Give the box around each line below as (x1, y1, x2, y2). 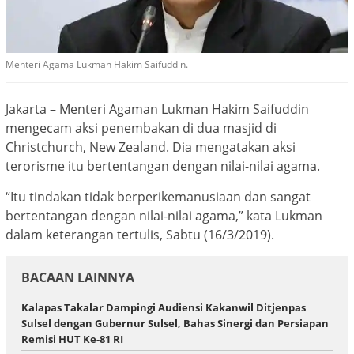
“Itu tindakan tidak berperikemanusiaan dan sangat (6, 187, 311, 205)
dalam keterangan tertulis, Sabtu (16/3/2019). (6, 225, 274, 243)
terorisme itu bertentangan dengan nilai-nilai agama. (6, 156, 320, 175)
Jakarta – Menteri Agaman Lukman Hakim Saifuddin (6, 100, 309, 118)
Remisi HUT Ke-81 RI (21, 331, 123, 346)
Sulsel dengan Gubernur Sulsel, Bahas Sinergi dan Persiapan (21, 315, 329, 330)
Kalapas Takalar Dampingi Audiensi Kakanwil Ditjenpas (21, 299, 306, 314)
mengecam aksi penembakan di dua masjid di (6, 119, 277, 137)
